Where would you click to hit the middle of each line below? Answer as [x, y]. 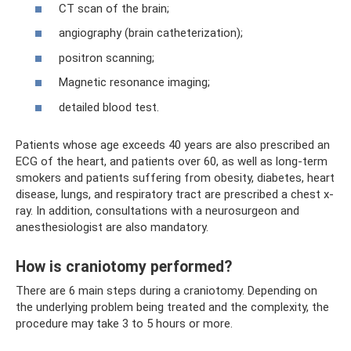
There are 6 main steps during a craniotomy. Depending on [166, 290]
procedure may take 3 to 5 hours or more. [124, 323]
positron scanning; [107, 58]
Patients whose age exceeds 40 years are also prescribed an [173, 145]
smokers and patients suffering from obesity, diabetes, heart [175, 177]
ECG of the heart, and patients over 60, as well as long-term [172, 161]
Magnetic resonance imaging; [134, 82]
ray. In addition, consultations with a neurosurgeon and [157, 210]
